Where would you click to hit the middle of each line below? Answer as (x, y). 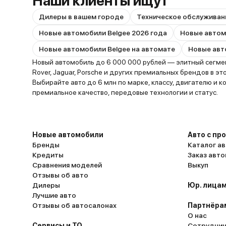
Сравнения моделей (67, 165)
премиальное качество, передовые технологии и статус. (125, 92)
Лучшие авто (54, 195)
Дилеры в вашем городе (81, 17)
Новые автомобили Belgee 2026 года (103, 33)
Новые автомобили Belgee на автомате (107, 49)
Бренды (46, 145)
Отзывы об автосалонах (74, 205)
